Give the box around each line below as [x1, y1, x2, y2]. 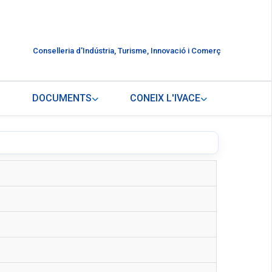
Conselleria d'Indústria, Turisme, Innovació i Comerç [32, 46, 221, 56]
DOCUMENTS [32, 92, 92, 104]
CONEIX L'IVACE [130, 92, 201, 104]
